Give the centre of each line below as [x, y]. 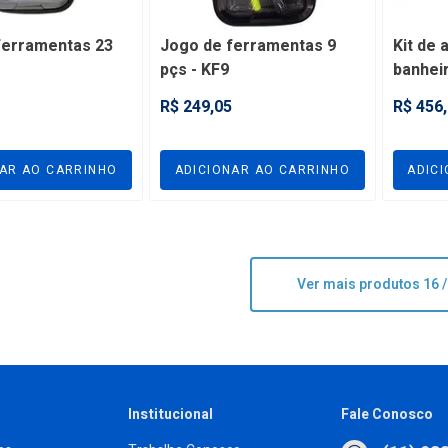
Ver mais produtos [360, 284]
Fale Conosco [387, 414]
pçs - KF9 [195, 69]
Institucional [170, 414]
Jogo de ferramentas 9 [248, 45]
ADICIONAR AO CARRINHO [262, 169]
